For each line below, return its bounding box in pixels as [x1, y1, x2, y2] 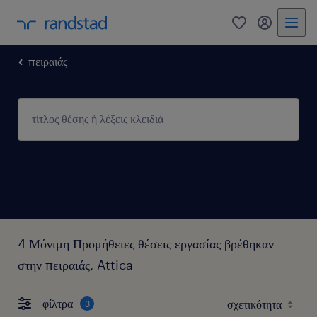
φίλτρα [42, 296, 73, 311]
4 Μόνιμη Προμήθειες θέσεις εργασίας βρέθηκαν [18, 235, 274, 251]
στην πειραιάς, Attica [18, 256, 133, 272]
